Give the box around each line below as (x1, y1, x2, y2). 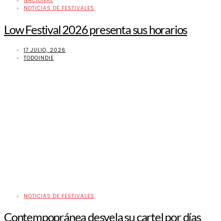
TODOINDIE (24, 54, 54, 62)
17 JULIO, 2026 (24, 46, 66, 54)
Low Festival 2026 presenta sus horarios (4, 22, 187, 37)
